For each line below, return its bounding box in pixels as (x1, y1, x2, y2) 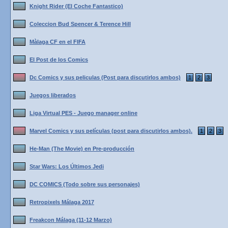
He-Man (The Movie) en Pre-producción (30, 146, 134, 152)
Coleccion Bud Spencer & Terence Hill (30, 21, 131, 27)
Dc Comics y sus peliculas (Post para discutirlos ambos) (30, 74, 181, 80)
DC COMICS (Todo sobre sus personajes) (30, 181, 140, 187)
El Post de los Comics (30, 56, 88, 63)
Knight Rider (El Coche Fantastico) (30, 3, 123, 9)
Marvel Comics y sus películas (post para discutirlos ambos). (30, 128, 192, 134)
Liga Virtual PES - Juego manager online (30, 110, 137, 116)
